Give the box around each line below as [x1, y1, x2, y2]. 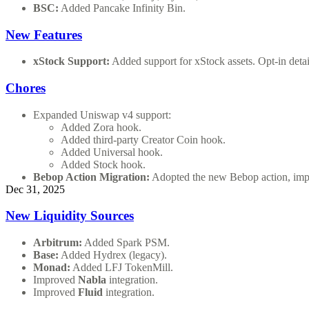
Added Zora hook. [61, 121, 141, 133]
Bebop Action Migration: [33, 170, 150, 183]
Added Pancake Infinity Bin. [59, 1, 186, 14]
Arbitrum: [33, 237, 82, 249]
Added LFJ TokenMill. [70, 261, 173, 274]
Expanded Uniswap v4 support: [33, 108, 171, 121]
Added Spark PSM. [82, 237, 170, 249]
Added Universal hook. [61, 146, 163, 158]
